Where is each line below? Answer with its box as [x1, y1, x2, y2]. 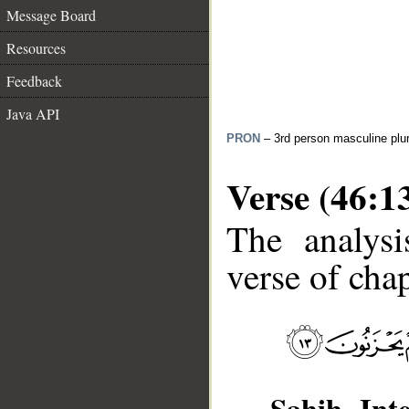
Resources [6, 38, 66, 58]
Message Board [6, 5, 96, 25]
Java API [6, 104, 59, 123]
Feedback [6, 71, 62, 90]
